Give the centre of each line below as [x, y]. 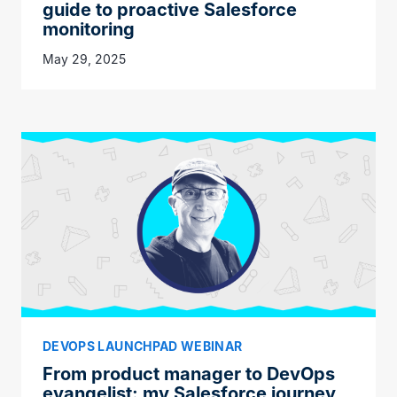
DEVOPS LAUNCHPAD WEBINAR [143, 346]
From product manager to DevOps [189, 374]
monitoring [89, 29]
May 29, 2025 [84, 58]
